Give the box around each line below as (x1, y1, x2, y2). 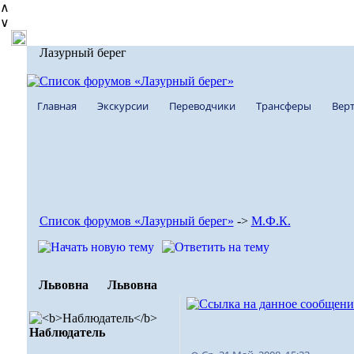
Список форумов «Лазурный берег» (39, 214, 234, 228)
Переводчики (168, 99, 235, 113)
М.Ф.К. (250, 214, 291, 228)
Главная (36, 99, 77, 113)
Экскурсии (96, 99, 149, 113)
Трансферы (255, 99, 311, 113)
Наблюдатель (28, 326, 105, 339)
